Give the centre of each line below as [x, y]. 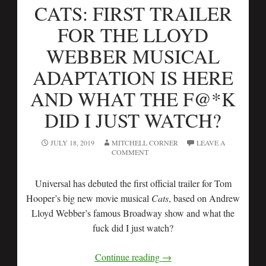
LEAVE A [211, 142]
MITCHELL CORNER [145, 142]
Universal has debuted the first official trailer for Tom [133, 183]
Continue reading [128, 257]
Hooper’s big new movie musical [89, 198]
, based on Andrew [204, 198]
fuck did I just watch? [133, 228]
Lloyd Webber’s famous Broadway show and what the [133, 213]
